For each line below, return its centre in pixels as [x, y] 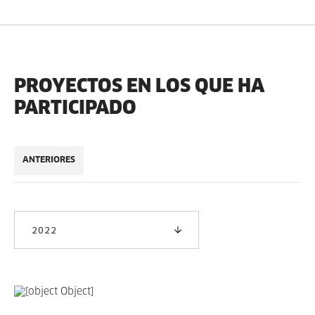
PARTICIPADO [75, 107]
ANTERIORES [49, 160]
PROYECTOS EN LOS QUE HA [139, 85]
